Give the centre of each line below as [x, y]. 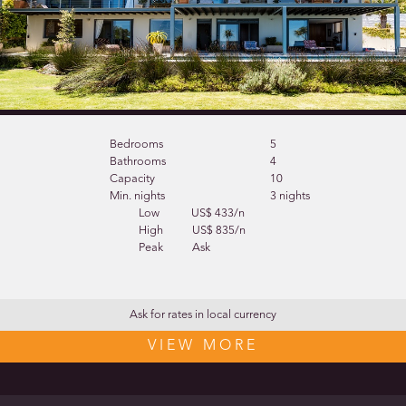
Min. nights [137, 196]
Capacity [132, 179]
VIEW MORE [203, 346]
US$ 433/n [218, 213]
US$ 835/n [219, 230]
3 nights [290, 196]
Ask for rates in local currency [203, 314]
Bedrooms [136, 144]
